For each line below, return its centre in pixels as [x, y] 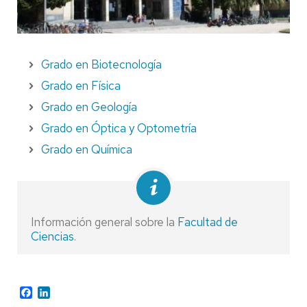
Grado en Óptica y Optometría [119, 128]
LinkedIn [70, 291]
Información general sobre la [104, 222]
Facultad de [208, 222]
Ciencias [52, 236]
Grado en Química [87, 149]
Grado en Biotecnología [101, 64]
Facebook [56, 291]
